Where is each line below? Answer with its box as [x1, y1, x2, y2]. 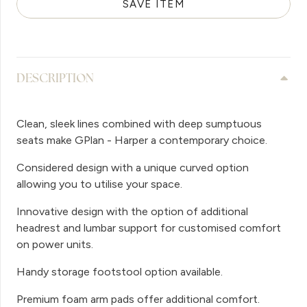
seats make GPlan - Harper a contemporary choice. [16, 133, 267, 147]
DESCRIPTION [16, 70, 94, 86]
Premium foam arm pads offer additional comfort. [16, 292, 260, 306]
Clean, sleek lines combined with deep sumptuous [16, 116, 262, 130]
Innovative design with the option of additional [16, 204, 248, 218]
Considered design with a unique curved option [16, 160, 249, 174]
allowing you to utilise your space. [16, 177, 182, 191]
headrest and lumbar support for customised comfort [16, 221, 281, 234]
